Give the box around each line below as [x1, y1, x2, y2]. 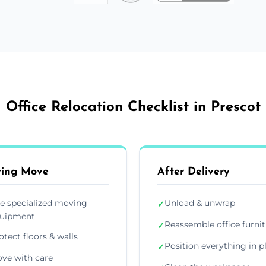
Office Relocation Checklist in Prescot [5, 100, 261, 115]
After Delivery [157, 166, 230, 178]
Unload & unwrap [164, 197, 235, 208]
